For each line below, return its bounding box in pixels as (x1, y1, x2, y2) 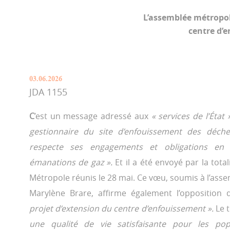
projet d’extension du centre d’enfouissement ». (29, 203, 216, 214)
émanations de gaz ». (29, 157, 116, 168)
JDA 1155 (29, 86, 67, 98)
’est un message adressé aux (34, 110, 151, 122)
